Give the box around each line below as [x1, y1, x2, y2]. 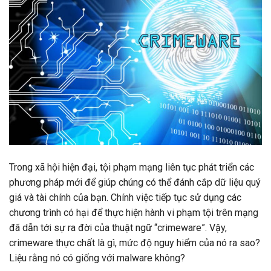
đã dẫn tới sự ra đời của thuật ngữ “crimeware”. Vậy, [9, 221, 227, 233]
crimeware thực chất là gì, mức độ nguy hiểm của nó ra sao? [9, 237, 260, 249]
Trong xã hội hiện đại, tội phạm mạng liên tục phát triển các [9, 161, 254, 173]
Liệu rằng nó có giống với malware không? [9, 252, 185, 264]
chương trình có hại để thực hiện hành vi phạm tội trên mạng [9, 206, 258, 218]
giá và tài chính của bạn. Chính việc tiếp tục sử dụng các [9, 191, 241, 203]
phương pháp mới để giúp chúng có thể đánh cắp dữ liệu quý [9, 176, 261, 188]
